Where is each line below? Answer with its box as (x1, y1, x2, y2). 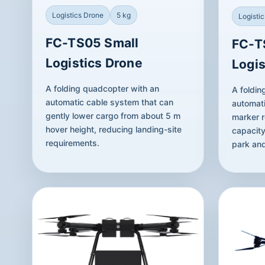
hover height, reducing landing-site (45, 124, 182, 134)
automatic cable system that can (45, 96, 173, 107)
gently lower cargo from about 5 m (45, 110, 180, 121)
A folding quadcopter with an (45, 83, 159, 93)
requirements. (45, 137, 99, 148)
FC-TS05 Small (45, 35, 139, 50)
